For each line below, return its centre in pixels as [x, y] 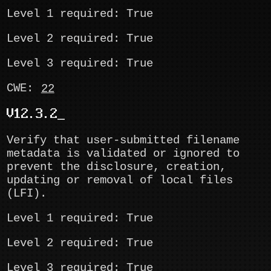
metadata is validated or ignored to [123, 153]
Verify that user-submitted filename [123, 140]
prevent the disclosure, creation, [117, 167]
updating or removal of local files [120, 180]
